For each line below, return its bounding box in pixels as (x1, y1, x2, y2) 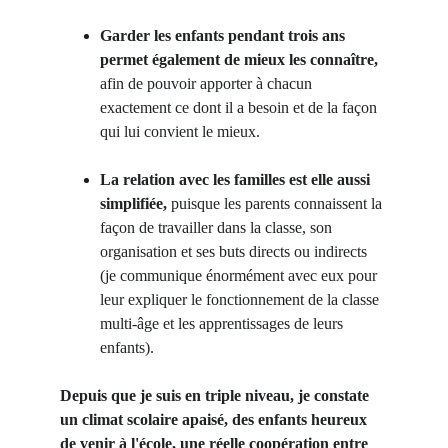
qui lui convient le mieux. (100, 123, 260, 140)
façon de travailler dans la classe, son (100, 219, 336, 236)
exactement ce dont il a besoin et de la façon (100, 99, 381, 116)
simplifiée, (100, 195, 167, 212)
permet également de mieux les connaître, (100, 51, 378, 68)
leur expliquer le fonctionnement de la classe (100, 291, 383, 308)
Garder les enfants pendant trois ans (100, 27, 349, 44)
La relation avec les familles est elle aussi (100, 171, 374, 188)
